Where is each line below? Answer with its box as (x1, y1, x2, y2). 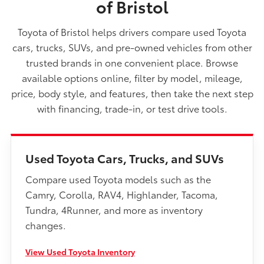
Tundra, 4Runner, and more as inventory (25, 202, 203, 216)
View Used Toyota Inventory (25, 245, 135, 258)
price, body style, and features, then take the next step (11, 85, 253, 100)
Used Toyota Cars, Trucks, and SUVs (25, 149, 224, 166)
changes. (25, 217, 66, 232)
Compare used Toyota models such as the (25, 171, 211, 186)
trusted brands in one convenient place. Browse (26, 55, 238, 69)
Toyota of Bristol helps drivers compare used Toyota (18, 24, 246, 38)
